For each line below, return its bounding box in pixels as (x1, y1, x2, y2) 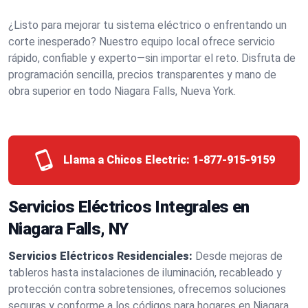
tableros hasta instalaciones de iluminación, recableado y (8, 266, 282, 279)
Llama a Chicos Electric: (63, 153, 190, 166)
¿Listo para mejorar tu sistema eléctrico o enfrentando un (8, 19, 287, 32)
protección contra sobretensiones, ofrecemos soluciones (8, 283, 286, 296)
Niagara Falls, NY (8, 219, 129, 239)
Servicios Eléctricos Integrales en (8, 197, 250, 217)
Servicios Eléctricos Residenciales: (8, 250, 192, 263)
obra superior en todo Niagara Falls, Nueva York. (8, 85, 236, 98)
